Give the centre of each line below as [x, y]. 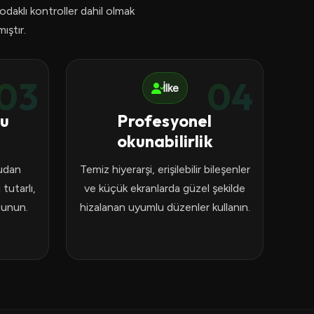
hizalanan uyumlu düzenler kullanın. [165, 207]
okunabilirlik [165, 141]
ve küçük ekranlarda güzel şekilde [165, 188]
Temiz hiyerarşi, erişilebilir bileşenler [165, 169]
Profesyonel [165, 121]
